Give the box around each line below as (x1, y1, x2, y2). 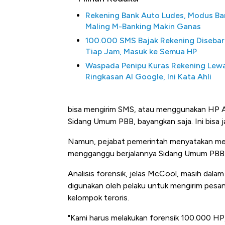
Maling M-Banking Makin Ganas (85, 22, 201, 32)
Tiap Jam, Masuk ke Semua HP (85, 47, 197, 57)
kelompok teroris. (68, 193, 129, 203)
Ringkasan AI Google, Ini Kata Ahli (85, 72, 211, 82)
